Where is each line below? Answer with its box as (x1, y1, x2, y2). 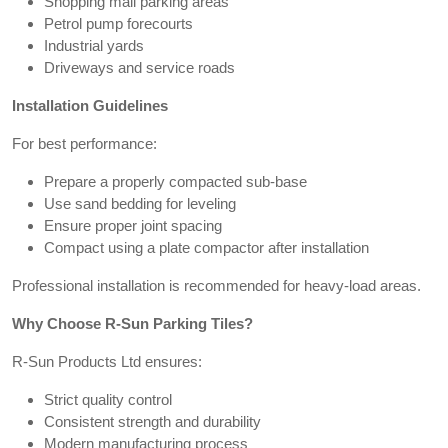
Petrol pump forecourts (44, 14, 193, 32)
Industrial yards (44, 36, 144, 54)
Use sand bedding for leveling (44, 194, 236, 212)
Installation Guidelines (12, 96, 168, 114)
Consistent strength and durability (44, 412, 261, 430)
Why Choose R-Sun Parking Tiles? (12, 314, 253, 332)
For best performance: (12, 134, 157, 152)
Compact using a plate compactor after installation (44, 238, 369, 256)
